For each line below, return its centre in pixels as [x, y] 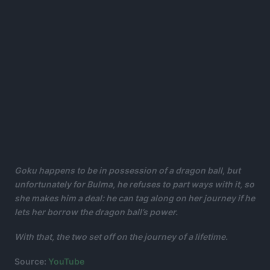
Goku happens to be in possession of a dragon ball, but [127, 170]
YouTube [66, 261]
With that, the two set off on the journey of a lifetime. [121, 236]
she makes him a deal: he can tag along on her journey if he [135, 198]
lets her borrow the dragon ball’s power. [96, 212]
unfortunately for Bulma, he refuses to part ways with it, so [134, 184]
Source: [31, 261]
